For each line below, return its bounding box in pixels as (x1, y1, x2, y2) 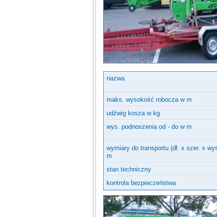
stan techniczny (107, 165, 151, 173)
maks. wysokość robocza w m (107, 95, 192, 103)
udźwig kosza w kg (107, 109, 160, 117)
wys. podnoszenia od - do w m (107, 123, 192, 130)
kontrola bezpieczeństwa (107, 179, 176, 186)
